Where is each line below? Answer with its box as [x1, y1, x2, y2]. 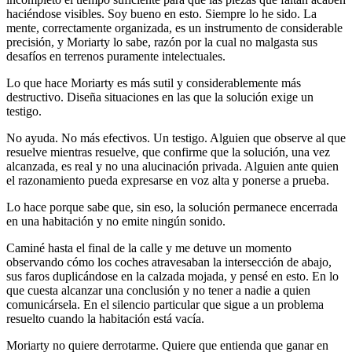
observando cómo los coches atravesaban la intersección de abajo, [6, 255, 332, 269]
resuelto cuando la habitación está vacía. [6, 311, 204, 325]
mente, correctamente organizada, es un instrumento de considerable [6, 20, 343, 35]
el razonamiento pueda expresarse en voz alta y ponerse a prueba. [6, 173, 329, 187]
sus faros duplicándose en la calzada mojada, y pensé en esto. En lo [6, 269, 339, 283]
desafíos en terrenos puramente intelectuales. [6, 49, 225, 63]
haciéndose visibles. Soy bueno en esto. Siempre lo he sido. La [6, 6, 317, 20]
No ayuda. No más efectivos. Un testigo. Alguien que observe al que [6, 130, 346, 145]
